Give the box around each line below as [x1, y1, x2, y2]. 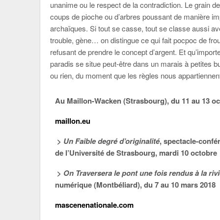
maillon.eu [55, 115, 90, 126]
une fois [139, 167, 167, 178]
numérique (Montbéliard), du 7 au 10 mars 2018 [55, 179, 216, 190]
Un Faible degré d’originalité [63, 136, 160, 146]
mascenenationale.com [55, 199, 134, 210]
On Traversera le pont [63, 167, 137, 178]
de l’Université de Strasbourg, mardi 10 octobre [55, 147, 217, 158]
